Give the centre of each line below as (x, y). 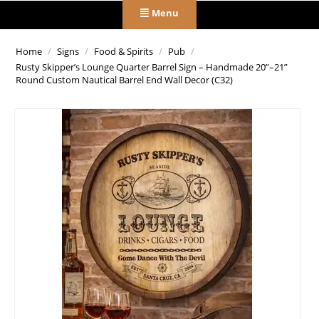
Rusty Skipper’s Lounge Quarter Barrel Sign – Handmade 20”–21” (152, 67)
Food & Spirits (124, 52)
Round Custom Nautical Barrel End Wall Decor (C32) (124, 80)
